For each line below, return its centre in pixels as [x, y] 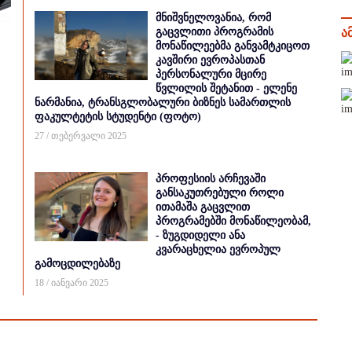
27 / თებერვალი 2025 [81, 136]
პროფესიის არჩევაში [211, 179]
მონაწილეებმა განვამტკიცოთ [233, 46]
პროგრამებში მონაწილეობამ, [233, 221]
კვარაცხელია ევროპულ [218, 249]
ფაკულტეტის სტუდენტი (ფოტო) [118, 117]
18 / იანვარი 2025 [71, 283]
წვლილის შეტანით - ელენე [226, 88]
